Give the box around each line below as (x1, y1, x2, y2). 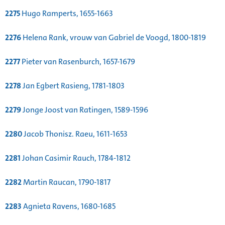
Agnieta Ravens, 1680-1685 (22, 201, 116, 212)
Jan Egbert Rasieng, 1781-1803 (21, 80, 125, 91)
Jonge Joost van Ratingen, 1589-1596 (21, 104, 148, 116)
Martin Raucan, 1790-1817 (22, 177, 110, 188)
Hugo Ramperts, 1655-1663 (20, 8, 113, 19)
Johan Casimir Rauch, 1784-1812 (21, 153, 131, 164)
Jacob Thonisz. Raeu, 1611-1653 (22, 129, 128, 140)
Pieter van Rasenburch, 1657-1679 (20, 56, 135, 67)
